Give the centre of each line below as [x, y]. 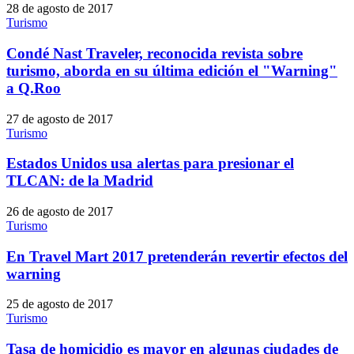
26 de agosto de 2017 [60, 211]
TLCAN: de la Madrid [80, 181]
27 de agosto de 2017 [60, 119]
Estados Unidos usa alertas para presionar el [150, 164]
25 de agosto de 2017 [60, 304]
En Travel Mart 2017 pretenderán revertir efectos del [177, 256]
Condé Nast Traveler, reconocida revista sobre [154, 53]
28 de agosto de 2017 [60, 9]
